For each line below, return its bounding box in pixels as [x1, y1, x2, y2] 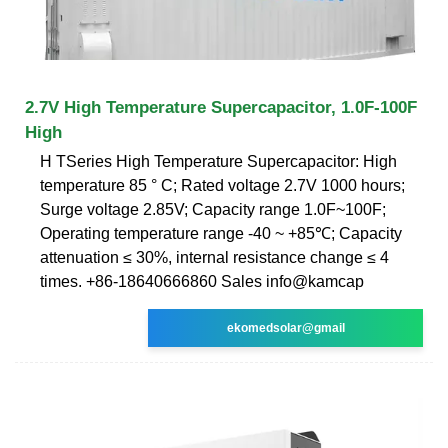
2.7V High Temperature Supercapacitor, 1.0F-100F [25, 97, 417, 117]
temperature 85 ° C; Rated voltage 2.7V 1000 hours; [40, 176, 405, 194]
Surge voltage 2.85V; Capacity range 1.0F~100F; [40, 200, 386, 218]
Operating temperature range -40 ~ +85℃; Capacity [40, 224, 402, 242]
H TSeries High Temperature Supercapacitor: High [40, 152, 397, 170]
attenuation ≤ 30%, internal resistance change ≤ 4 [40, 248, 389, 266]
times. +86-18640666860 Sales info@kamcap [40, 272, 364, 290]
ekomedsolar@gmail [226, 320, 345, 335]
